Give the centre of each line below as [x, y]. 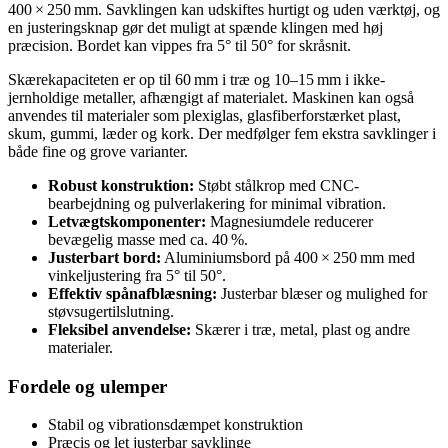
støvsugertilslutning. [111, 311]
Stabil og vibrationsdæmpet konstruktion [175, 425]
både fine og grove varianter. [98, 151]
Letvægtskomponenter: [127, 221]
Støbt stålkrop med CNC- [276, 185]
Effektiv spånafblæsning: [132, 293]
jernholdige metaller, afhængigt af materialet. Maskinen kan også [211, 97]
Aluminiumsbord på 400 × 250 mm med [288, 257]
